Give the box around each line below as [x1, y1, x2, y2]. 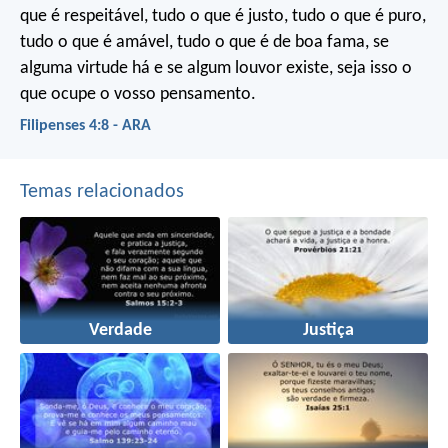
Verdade [88, 322, 152, 340]
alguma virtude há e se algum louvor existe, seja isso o [20, 59, 412, 79]
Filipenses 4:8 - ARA [20, 118, 151, 135]
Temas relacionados [20, 181, 184, 202]
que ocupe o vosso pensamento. [20, 85, 256, 105]
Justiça [302, 322, 354, 340]
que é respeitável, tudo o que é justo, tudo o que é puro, [20, 7, 426, 27]
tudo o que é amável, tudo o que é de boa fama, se [20, 33, 389, 53]
